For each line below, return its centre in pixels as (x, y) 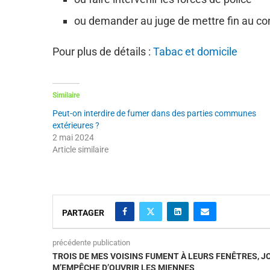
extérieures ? (76, 125)
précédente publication (91, 242)
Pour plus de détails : (103, 51)
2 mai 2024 (73, 137)
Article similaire (80, 149)
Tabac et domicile (195, 51)
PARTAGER (83, 212)
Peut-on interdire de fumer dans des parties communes (154, 113)
